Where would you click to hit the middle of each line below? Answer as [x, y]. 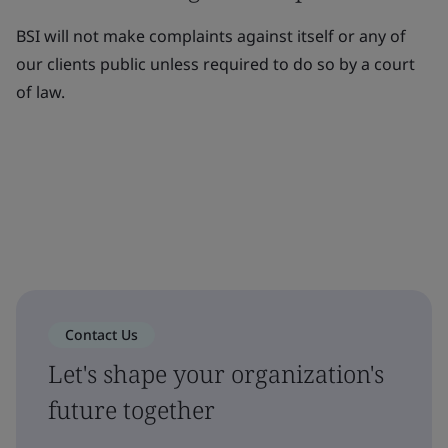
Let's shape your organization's [216, 373]
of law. [40, 92]
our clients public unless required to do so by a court [215, 64]
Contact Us [101, 334]
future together [131, 409]
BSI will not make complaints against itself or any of [211, 36]
